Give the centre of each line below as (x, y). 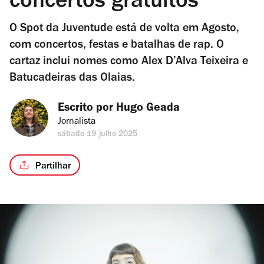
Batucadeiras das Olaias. (72, 79)
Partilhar (53, 166)
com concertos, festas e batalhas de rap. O (117, 46)
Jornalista (77, 122)
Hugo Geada (148, 109)
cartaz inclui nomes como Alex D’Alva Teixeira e (129, 62)
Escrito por (87, 109)
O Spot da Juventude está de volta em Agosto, (124, 29)
